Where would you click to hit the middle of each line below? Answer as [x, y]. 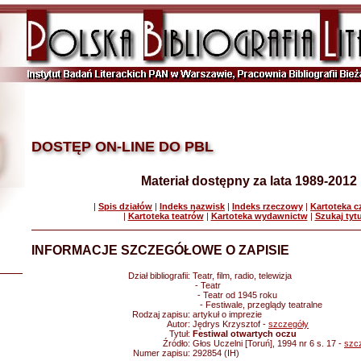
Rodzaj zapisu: [162, 314]
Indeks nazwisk [192, 206]
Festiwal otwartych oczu [245, 334]
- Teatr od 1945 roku [235, 295]
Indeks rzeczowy [268, 206]
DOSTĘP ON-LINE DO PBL [122, 147]
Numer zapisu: [163, 353]
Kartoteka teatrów [166, 216]
